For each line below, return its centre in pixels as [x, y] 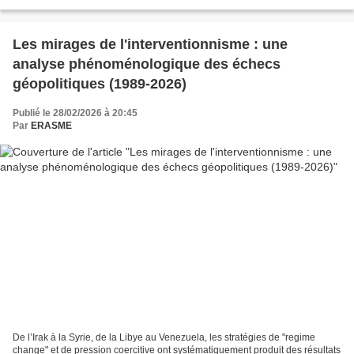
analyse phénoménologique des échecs [147, 64]
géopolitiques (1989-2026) [100, 84]
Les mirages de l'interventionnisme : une [150, 45]
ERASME [51, 126]
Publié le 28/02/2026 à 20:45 [75, 113]
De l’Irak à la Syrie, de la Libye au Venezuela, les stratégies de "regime [164, 337]
